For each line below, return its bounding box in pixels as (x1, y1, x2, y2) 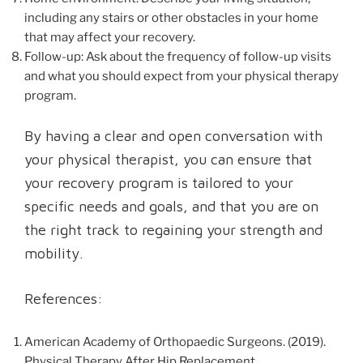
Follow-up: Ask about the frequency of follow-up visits (24, 49, 331, 65)
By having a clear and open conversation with (24, 126, 322, 144)
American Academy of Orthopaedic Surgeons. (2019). (24, 334, 326, 349)
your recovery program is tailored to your (24, 173, 293, 191)
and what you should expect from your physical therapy (24, 69, 339, 84)
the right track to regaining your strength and (24, 220, 322, 238)
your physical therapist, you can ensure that (24, 150, 312, 168)
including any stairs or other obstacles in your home (24, 11, 318, 26)
